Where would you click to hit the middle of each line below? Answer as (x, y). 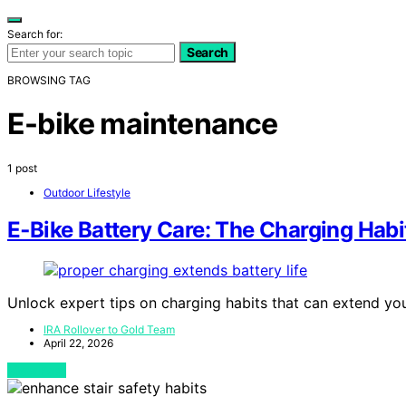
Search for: (35, 34)
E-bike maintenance (143, 124)
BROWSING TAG (49, 80)
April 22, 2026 (78, 343)
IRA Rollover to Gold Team (109, 330)
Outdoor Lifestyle (87, 192)
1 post (22, 168)
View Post (37, 371)
